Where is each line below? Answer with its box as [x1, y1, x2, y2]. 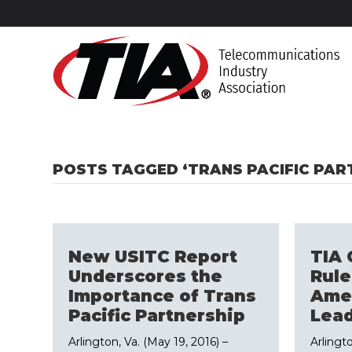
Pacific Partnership [68, 306, 246, 325]
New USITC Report [68, 247, 238, 266]
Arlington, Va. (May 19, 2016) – [68, 335, 229, 349]
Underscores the [68, 266, 223, 286]
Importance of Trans [68, 286, 257, 306]
